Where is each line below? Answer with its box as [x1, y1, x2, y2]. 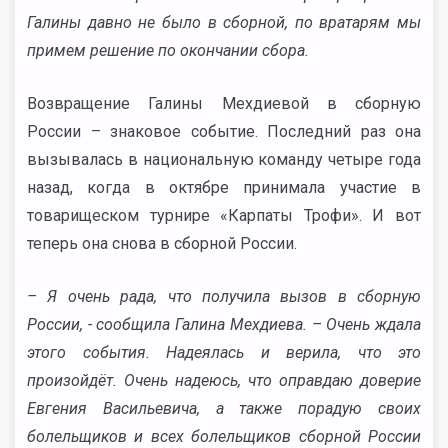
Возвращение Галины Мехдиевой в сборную [27, 94, 421, 113]
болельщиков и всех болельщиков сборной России [27, 427, 421, 446]
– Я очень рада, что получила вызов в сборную [27, 287, 421, 306]
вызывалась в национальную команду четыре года [27, 150, 421, 169]
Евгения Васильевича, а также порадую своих [27, 399, 421, 418]
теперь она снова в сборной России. [27, 234, 297, 253]
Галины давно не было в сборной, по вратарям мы [27, 13, 421, 32]
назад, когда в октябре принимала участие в [27, 178, 421, 197]
